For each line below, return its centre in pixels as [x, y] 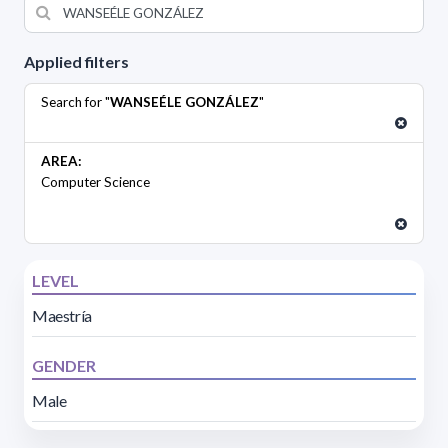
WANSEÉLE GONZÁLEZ [184, 101]
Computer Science [95, 181]
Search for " [75, 101]
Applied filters [76, 61]
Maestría [62, 315]
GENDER [64, 365]
